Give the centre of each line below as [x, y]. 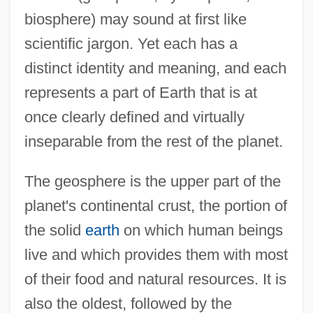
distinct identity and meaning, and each [155, 68]
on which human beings [201, 230]
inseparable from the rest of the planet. [153, 141]
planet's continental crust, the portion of [155, 205]
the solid [54, 230]
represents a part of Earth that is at [140, 92]
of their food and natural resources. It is [155, 279]
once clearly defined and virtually [134, 117]
